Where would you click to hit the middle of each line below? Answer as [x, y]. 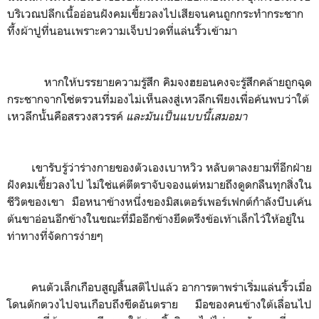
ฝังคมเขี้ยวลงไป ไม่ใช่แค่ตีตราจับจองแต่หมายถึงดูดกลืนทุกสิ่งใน [159, 184]
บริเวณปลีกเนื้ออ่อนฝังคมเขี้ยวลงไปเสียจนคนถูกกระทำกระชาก [155, 14]
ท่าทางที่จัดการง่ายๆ [55, 236]
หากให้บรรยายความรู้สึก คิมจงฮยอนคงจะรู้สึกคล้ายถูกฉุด [178, 82]
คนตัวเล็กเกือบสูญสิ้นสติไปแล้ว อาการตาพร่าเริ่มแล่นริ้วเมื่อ [159, 287]
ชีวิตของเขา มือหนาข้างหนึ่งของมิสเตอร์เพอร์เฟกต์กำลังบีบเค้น [159, 202]
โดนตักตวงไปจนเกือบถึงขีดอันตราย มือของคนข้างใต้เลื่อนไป [159, 304]
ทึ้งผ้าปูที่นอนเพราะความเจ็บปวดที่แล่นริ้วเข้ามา [122, 31]
